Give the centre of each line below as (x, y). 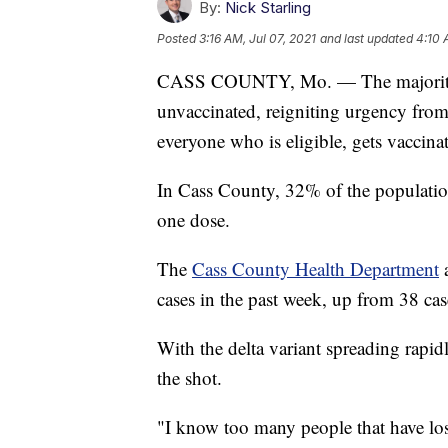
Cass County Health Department (315, 268)
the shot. (189, 377)
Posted (178, 38)
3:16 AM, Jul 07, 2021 (257, 38)
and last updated (366, 38)
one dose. (193, 219)
